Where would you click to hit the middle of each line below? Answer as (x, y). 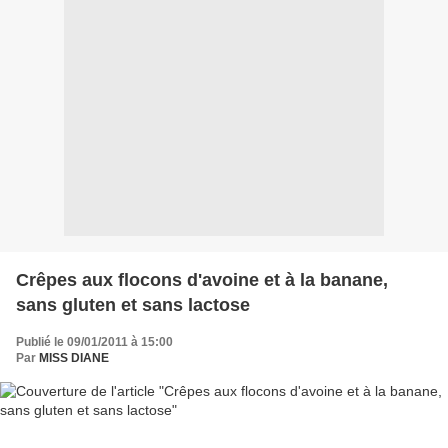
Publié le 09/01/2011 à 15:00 (94, 341)
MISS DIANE (74, 357)
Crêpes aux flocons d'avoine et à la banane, (202, 279)
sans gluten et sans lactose (133, 304)
